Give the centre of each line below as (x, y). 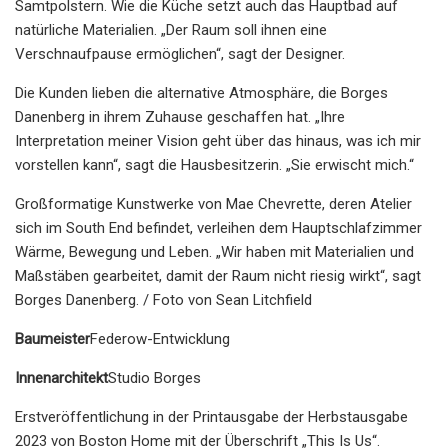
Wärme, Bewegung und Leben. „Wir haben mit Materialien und (214, 251)
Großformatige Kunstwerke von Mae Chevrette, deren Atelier (213, 203)
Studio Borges (154, 377)
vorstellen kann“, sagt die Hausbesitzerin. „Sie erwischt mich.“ (214, 164)
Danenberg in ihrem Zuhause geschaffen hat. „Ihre (180, 116)
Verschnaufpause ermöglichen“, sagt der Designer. (180, 53)
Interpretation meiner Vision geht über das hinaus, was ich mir (218, 140)
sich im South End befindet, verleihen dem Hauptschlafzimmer (218, 227)
